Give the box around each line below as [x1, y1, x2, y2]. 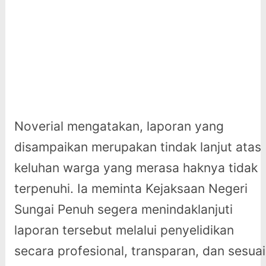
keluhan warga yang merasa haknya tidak [14, 160, 258, 176]
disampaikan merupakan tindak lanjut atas [14, 140, 261, 155]
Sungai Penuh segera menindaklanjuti [14, 202, 233, 217]
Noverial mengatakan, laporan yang [14, 119, 224, 134]
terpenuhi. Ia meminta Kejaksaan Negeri [14, 181, 248, 197]
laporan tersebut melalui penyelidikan [14, 223, 234, 238]
